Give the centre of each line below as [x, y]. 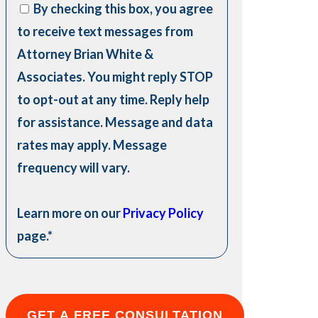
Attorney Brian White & [86, 54]
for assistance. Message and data [115, 122]
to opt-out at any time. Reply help [114, 99]
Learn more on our [70, 213]
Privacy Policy [164, 213]
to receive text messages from [105, 31]
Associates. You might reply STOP [115, 77]
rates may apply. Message [92, 145]
